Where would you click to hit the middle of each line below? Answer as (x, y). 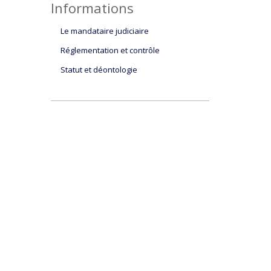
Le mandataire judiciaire (104, 31)
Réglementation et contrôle (110, 50)
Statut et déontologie (99, 70)
